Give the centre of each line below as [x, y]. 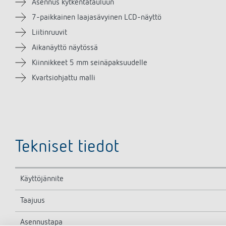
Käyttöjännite [42, 179]
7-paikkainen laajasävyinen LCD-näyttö [97, 18]
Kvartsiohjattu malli [64, 78]
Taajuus [33, 201]
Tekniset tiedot [67, 147]
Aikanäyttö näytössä [65, 48]
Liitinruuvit [49, 33]
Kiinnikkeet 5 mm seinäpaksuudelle [90, 63]
